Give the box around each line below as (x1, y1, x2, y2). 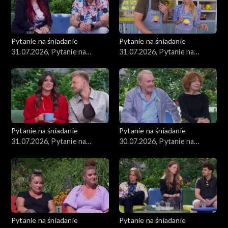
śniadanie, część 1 (11, 147, 69, 156)
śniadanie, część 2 (119, 58, 177, 67)
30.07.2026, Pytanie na (119, 136, 194, 146)
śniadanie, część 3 (11, 58, 69, 67)
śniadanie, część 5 (119, 147, 177, 156)
